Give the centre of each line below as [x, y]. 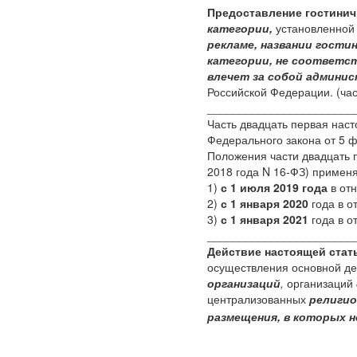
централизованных [258, 299]
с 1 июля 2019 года [274, 187]
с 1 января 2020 [265, 203]
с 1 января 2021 [263, 219]
